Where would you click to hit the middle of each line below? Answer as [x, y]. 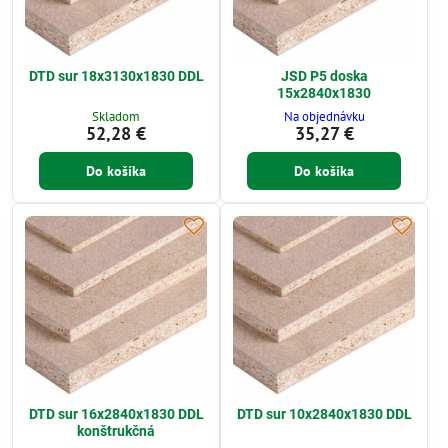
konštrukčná [116, 430]
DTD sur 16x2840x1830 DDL [116, 413]
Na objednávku [324, 116]
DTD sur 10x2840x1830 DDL [324, 413]
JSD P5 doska [324, 76]
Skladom [116, 116]
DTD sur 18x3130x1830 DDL [116, 76]
